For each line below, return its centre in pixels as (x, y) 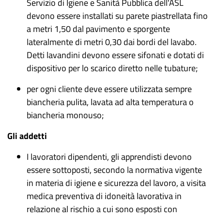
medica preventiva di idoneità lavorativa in (104, 196)
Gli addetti (27, 136)
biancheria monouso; (65, 115)
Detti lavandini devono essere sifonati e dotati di (115, 55)
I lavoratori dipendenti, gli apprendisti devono (109, 157)
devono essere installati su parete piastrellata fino (117, 16)
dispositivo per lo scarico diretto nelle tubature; (112, 68)
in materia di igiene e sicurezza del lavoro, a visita (116, 183)
